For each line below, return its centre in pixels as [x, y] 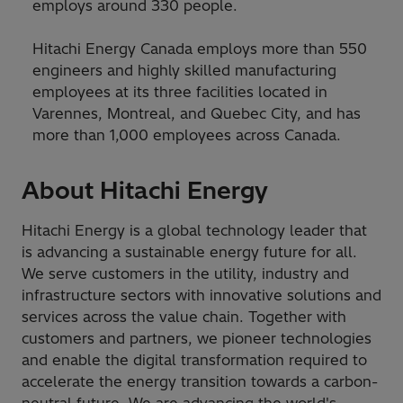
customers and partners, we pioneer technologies [197, 339]
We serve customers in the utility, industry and [185, 274]
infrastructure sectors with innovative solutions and [201, 296]
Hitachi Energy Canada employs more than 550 [200, 49]
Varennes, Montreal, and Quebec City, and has [197, 114]
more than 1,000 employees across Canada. [187, 135]
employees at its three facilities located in [180, 92]
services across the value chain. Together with [184, 317]
